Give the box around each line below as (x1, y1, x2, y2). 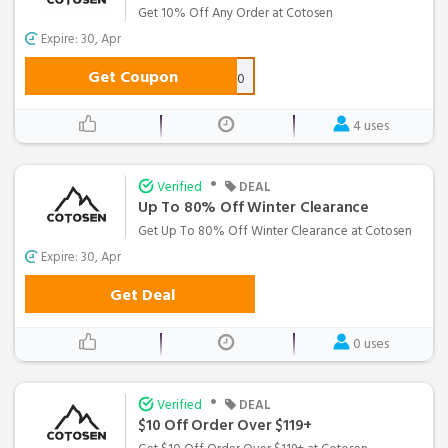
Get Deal (109, 281, 175, 308)
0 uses (352, 331, 389, 355)
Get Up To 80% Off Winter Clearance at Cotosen (138, 219, 412, 242)
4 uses (352, 113, 389, 137)
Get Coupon (87, 63, 178, 90)
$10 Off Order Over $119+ (138, 412, 313, 438)
